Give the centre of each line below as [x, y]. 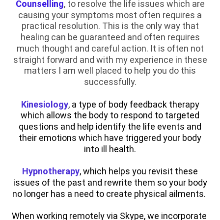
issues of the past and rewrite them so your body [110, 182]
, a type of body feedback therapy [134, 104]
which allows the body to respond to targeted [110, 115]
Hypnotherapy [51, 171]
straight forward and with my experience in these [110, 59]
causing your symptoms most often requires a [110, 15]
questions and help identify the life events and [110, 126]
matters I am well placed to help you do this [110, 71]
